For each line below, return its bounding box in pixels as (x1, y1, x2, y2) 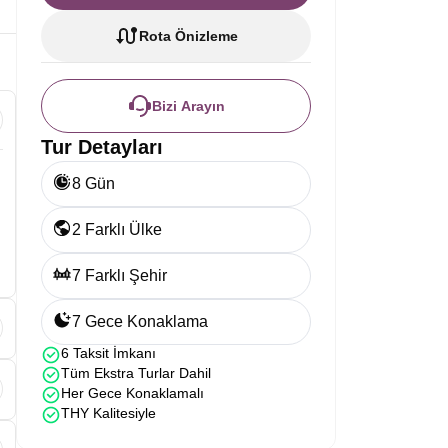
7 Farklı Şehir (72, 267, 167, 284)
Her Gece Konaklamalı (61, 385, 204, 401)
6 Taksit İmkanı (61, 345, 156, 361)
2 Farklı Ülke (72, 221, 162, 238)
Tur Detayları (41, 136, 163, 158)
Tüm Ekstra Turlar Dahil (61, 365, 211, 381)
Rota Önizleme (138, 28, 238, 44)
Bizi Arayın (151, 98, 225, 114)
